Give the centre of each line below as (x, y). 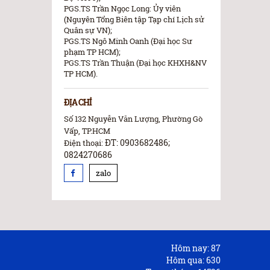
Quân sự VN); (88, 30)
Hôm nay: (190, 248)
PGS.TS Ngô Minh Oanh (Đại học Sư (128, 41)
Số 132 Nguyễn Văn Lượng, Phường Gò (133, 119)
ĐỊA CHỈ (78, 102)
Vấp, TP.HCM (87, 131)
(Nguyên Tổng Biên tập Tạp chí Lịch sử (134, 20)
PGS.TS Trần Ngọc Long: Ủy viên (122, 9)
